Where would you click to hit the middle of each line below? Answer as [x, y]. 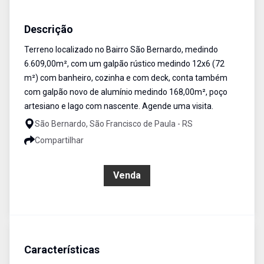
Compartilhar [59, 140]
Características [62, 250]
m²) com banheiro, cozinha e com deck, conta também [126, 78]
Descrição [49, 29]
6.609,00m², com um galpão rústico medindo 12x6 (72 [124, 64]
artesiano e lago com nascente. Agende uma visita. [119, 106]
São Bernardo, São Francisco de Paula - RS [114, 124]
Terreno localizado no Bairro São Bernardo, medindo [121, 49]
